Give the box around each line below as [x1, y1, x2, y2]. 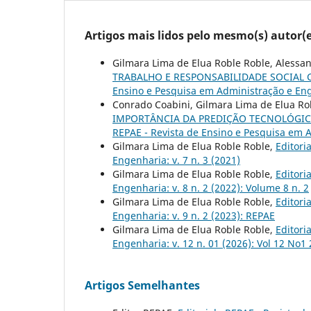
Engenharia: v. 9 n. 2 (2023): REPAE [112, 208, 275, 222]
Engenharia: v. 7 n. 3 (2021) [112, 153, 240, 167]
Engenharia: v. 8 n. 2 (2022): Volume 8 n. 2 [112, 180, 309, 194]
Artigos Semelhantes [85, 277, 200, 293]
